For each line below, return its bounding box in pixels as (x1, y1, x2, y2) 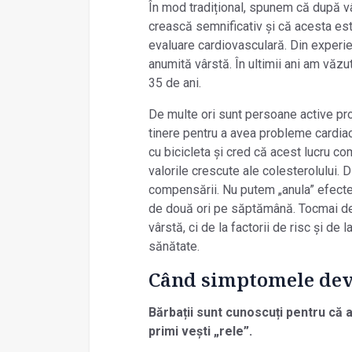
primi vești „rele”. (148, 324, 252, 339)
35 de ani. (148, 75, 204, 91)
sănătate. (148, 239, 203, 255)
